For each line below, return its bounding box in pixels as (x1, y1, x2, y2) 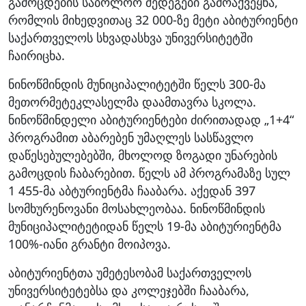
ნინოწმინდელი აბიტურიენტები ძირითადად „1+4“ (8, 111, 294, 128)
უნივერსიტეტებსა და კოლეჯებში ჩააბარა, (8, 282, 249, 299)
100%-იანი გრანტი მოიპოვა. (8, 236, 171, 253)
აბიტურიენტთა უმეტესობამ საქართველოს (8, 264, 251, 281)
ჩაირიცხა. (8, 47, 65, 64)
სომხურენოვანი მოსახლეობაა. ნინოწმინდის (8, 200, 265, 217)
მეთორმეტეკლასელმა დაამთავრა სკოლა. (8, 94, 256, 111)
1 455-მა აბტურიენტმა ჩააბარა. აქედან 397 (8, 182, 255, 199)
